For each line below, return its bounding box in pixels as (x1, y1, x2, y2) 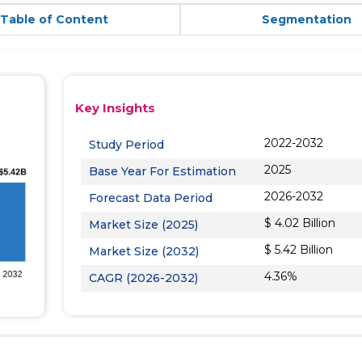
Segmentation (262, 12, 352, 27)
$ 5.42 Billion (264, 242, 334, 257)
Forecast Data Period (89, 191, 213, 205)
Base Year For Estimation (89, 164, 236, 179)
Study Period (89, 137, 164, 152)
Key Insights (75, 100, 155, 116)
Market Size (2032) (89, 244, 199, 259)
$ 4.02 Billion (264, 216, 336, 230)
